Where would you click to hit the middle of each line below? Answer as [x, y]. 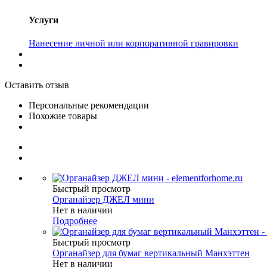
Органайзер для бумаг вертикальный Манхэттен [151, 253]
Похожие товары [63, 116]
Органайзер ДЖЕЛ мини [103, 199]
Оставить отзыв [37, 85]
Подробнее [75, 221]
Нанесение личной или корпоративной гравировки [133, 43]
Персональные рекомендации [89, 105]
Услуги [44, 20]
